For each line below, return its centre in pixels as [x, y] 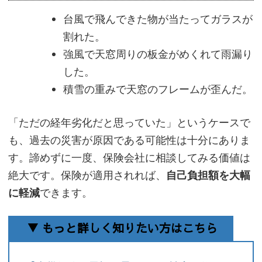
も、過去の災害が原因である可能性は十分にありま [129, 141]
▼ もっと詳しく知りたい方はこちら [122, 228]
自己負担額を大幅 [208, 176]
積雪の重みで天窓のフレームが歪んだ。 [158, 90]
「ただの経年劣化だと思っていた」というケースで [129, 123]
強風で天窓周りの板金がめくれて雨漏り [158, 55]
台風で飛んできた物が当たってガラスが [158, 20]
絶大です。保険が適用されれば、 [87, 176]
